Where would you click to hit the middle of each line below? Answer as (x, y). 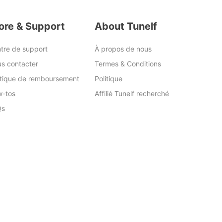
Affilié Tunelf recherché (132, 93)
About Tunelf (126, 26)
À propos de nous (123, 49)
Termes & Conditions (128, 64)
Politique (109, 79)
